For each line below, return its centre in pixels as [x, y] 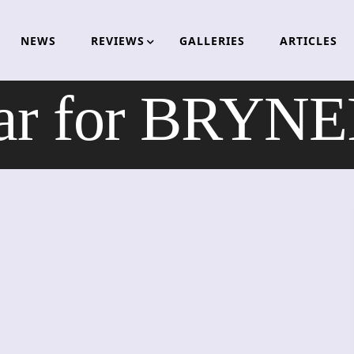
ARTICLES [308, 40]
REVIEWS [117, 40]
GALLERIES [212, 40]
